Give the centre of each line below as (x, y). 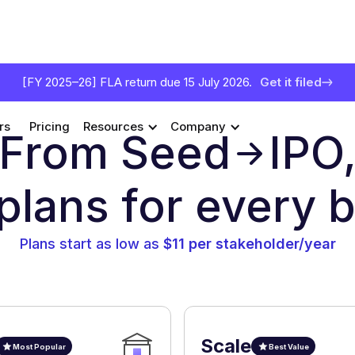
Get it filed (291, 82)
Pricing (50, 126)
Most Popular (39, 346)
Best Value (289, 346)
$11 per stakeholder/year (249, 244)
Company (198, 126)
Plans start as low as (91, 244)
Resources (114, 126)
